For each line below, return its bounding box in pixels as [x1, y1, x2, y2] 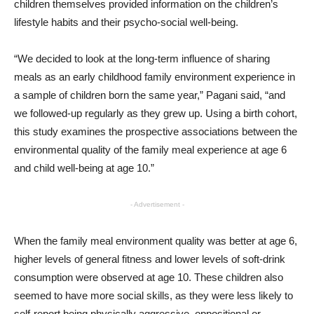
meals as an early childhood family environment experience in [14, 70, 295, 83]
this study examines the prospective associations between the [14, 125, 297, 137]
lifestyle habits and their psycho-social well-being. [14, 15, 238, 28]
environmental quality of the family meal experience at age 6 [14, 143, 287, 156]
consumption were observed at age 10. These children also [14, 271, 283, 283]
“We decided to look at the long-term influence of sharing [14, 52, 270, 64]
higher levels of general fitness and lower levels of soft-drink [14, 252, 285, 265]
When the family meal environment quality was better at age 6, [14, 234, 297, 247]
